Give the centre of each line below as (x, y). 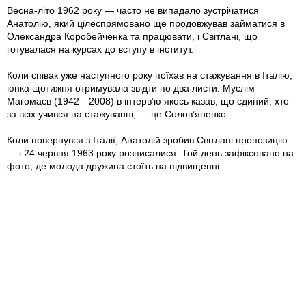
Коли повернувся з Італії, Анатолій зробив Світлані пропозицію (147, 140)
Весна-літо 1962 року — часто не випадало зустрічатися (133, 11)
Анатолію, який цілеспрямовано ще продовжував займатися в (146, 24)
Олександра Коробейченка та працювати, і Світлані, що (132, 37)
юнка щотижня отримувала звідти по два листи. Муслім (131, 88)
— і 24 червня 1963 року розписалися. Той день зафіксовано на (150, 153)
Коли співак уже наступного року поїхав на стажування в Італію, (150, 75)
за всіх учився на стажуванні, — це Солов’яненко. (118, 114)
